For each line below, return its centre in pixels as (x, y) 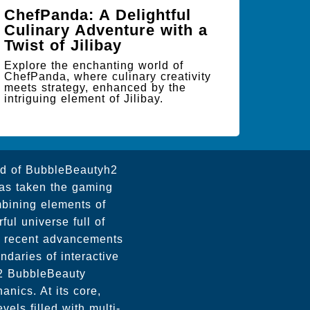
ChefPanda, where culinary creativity (108, 76)
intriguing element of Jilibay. (84, 99)
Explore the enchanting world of (94, 65)
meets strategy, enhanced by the (95, 88)
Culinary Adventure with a (106, 30)
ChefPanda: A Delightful (98, 15)
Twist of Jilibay (63, 45)
